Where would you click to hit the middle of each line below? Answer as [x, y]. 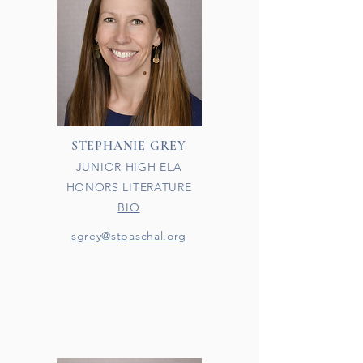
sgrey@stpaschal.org [129, 236]
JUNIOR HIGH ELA [129, 167]
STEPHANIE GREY [129, 146]
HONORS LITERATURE [129, 187]
